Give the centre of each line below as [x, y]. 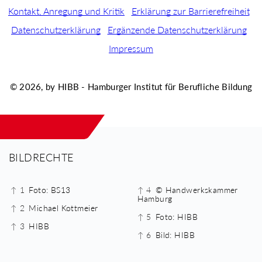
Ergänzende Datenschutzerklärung [177, 30]
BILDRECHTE [41, 157]
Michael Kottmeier [63, 208]
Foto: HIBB [176, 216]
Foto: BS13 [50, 189]
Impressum [131, 49]
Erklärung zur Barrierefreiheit [190, 11]
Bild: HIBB [175, 235]
